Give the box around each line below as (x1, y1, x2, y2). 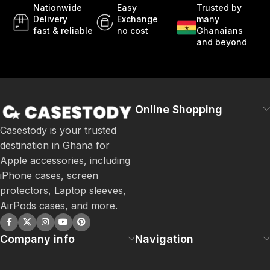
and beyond (196, 37, 247, 47)
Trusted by (196, 2, 242, 13)
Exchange (117, 14, 159, 24)
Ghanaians (196, 25, 243, 36)
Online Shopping (135, 103, 222, 116)
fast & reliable (33, 25, 93, 36)
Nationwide (33, 2, 82, 13)
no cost (117, 25, 149, 36)
